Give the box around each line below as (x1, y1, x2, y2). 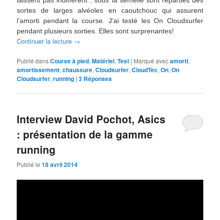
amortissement (17, 65, 60, 74)
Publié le (17, 160, 42, 169)
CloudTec (132, 65, 158, 74)
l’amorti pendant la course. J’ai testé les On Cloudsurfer (17, 16, 203, 25)
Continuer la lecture (17, 36, 74, 46)
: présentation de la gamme (17, 127, 153, 142)
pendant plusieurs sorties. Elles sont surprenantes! (17, 27, 174, 35)
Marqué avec (134, 56, 169, 65)
